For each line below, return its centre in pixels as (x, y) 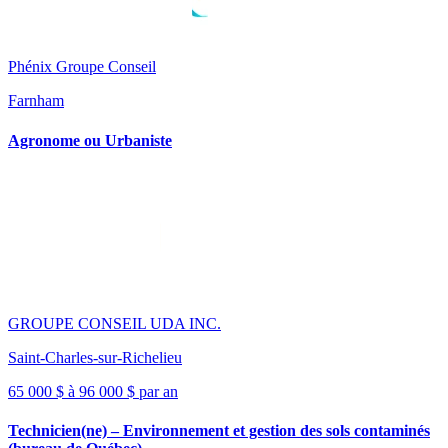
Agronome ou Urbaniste (90, 140)
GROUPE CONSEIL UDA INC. (114, 323)
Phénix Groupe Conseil (82, 67)
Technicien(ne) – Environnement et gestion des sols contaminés (219, 431)
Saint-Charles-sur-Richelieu (95, 357)
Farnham (36, 101)
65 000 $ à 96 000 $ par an (93, 391)
